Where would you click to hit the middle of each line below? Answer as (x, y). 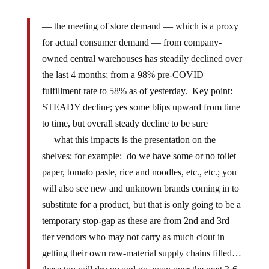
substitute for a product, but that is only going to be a (141, 204)
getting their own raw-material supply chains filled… (141, 253)
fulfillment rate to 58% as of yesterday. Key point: (138, 91)
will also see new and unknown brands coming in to (140, 188)
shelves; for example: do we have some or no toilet (139, 156)
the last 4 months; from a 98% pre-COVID (122, 74)
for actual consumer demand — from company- (131, 42)
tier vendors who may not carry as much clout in (133, 237)
